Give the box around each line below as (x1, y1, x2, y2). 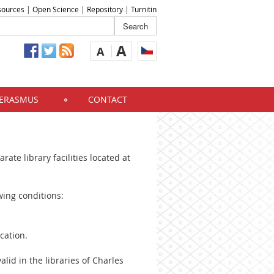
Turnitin (131, 4, 157, 14)
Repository (87, 4, 123, 14)
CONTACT (88, 94, 128, 105)
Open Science (32, 4, 79, 14)
